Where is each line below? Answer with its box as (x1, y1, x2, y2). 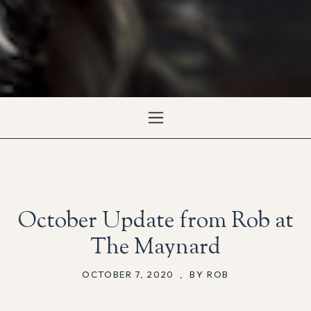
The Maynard (90, 231, 221, 264)
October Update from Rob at (17, 205, 294, 237)
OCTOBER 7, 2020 (82, 268, 178, 280)
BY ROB (190, 268, 229, 280)
